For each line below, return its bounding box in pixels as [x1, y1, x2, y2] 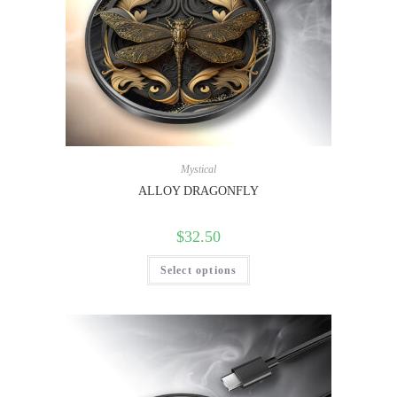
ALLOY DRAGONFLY [138, 184, 259, 198]
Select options [160, 264, 237, 277]
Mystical [181, 163, 216, 176]
